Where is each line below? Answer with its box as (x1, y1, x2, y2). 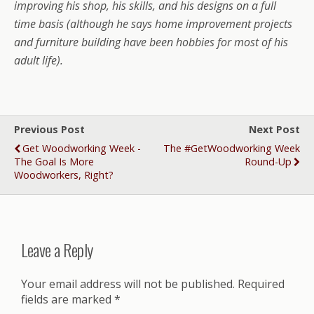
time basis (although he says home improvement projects (14, 15, 292, 32)
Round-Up (245, 154, 292, 168)
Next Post (249, 122, 300, 136)
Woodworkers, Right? (14, 168, 114, 182)
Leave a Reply (21, 236, 93, 262)
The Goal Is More (14, 154, 94, 168)
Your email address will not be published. (21, 275, 235, 292)
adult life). (14, 52, 63, 68)
